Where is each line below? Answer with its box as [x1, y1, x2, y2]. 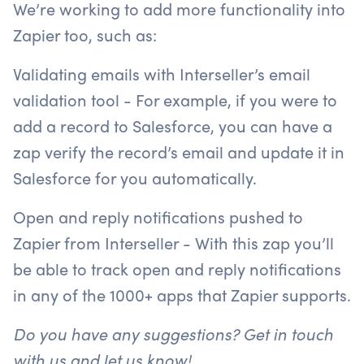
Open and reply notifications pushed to [13, 204, 303, 228]
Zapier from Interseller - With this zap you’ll [13, 230, 334, 254]
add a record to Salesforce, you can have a [13, 113, 332, 137]
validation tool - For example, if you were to [13, 87, 337, 111]
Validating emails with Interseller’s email [13, 61, 310, 85]
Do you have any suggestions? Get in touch [13, 321, 333, 345]
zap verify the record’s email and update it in [13, 139, 344, 163]
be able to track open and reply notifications [13, 256, 341, 280]
